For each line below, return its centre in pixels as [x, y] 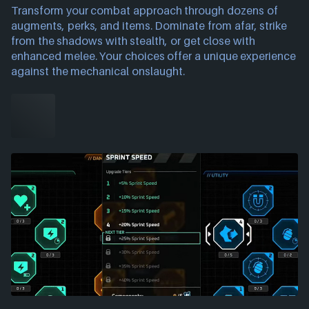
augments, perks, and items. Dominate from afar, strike [149, 26]
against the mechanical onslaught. [98, 71]
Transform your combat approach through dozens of [144, 11]
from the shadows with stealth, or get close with [133, 41]
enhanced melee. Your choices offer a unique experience [154, 56]
